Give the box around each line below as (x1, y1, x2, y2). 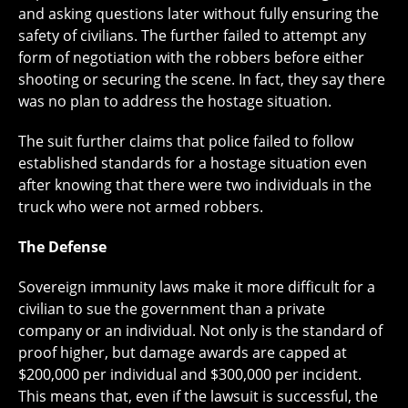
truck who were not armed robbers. (18, 197, 263, 218)
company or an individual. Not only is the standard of (18, 321, 382, 342)
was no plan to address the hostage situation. (18, 91, 331, 112)
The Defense (18, 237, 107, 258)
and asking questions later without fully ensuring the (18, 4, 379, 25)
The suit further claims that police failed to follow (18, 131, 353, 152)
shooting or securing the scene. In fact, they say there (18, 69, 385, 90)
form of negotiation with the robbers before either (18, 47, 364, 68)
